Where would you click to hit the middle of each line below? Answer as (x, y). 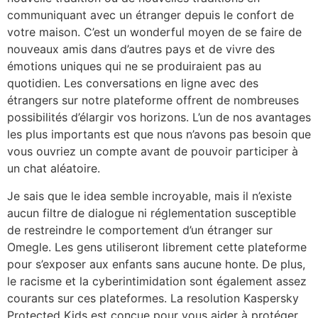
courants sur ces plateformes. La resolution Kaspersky (153, 298)
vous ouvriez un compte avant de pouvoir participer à (153, 152)
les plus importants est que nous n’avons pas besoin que (159, 135)
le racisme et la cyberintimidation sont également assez (157, 281)
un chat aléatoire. (54, 169)
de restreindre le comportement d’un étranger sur (140, 230)
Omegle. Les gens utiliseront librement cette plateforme (157, 247)
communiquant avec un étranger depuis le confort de (150, 15)
